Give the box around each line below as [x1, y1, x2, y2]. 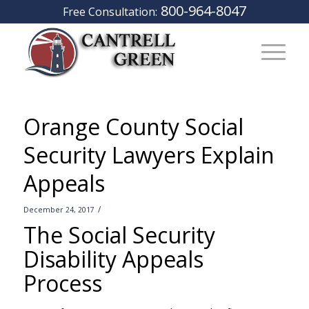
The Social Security [23, 220, 215, 250]
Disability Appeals [23, 244, 203, 274]
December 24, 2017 [23, 205, 94, 215]
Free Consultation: [62, 4, 157, 19]
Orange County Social [23, 112, 243, 141]
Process [23, 268, 102, 298]
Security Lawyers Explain [23, 140, 275, 170]
